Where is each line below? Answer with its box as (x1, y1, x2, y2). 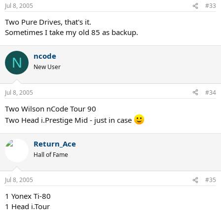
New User (34, 63, 61, 71)
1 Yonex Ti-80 (5, 191, 51, 201)
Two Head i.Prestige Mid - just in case (5, 114, 134, 125)
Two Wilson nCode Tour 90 (5, 103, 96, 113)
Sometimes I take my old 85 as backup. (5, 27, 138, 37)
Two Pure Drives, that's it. (5, 17, 91, 27)
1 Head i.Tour (5, 201, 50, 211)
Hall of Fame (34, 150, 68, 159)
